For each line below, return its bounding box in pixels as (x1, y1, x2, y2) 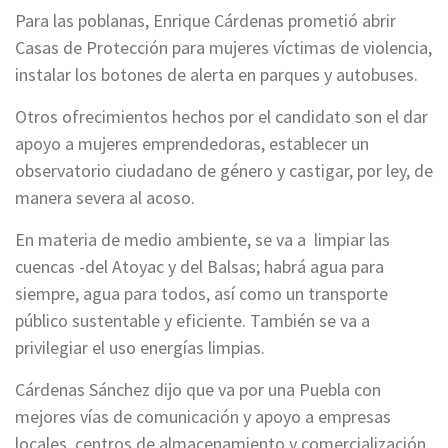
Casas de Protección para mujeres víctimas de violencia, (15, 36, 432, 60)
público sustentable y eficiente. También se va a (15, 309, 370, 333)
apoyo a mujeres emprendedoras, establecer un (15, 132, 369, 156)
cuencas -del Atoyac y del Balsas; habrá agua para (15, 255, 384, 279)
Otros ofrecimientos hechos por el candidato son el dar (15, 105, 428, 129)
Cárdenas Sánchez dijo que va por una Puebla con (15, 378, 381, 402)
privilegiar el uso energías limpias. (15, 336, 265, 360)
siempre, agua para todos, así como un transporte (15, 282, 388, 306)
